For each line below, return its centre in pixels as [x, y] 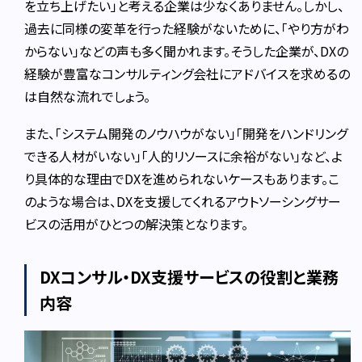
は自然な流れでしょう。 [88, 96]
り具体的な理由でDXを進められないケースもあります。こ [182, 178]
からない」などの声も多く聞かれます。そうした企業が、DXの [187, 51]
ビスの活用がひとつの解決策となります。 [137, 223]
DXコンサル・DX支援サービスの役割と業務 [189, 276]
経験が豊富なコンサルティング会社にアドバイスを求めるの [187, 73]
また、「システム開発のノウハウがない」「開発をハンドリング [186, 133]
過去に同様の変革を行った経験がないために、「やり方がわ [187, 28]
